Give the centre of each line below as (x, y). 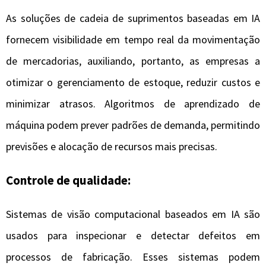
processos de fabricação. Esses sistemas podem (133, 257)
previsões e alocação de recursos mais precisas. (112, 146)
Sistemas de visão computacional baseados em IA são (133, 214)
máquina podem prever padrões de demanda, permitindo (133, 125)
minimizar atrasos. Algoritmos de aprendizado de (133, 104)
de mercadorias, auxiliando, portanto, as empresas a (133, 61)
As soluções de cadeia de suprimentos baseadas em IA (133, 18)
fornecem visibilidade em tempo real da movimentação (133, 39)
